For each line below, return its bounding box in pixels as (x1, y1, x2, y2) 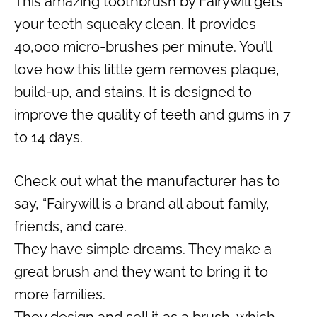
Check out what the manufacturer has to (14, 172, 280, 190)
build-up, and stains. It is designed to (14, 83, 252, 100)
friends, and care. (14, 217, 127, 235)
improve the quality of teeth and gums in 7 (14, 105, 291, 123)
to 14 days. (14, 128, 83, 146)
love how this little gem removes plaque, (14, 60, 279, 78)
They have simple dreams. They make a (14, 240, 272, 258)
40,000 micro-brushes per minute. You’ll (14, 38, 272, 55)
